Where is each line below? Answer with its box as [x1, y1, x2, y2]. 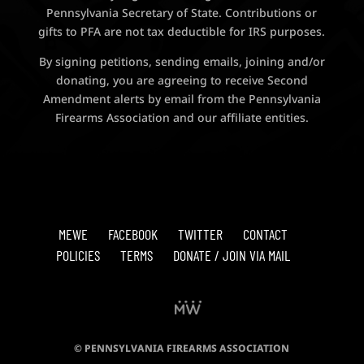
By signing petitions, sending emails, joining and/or [38, 54, 325, 70]
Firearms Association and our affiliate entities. [54, 110, 309, 126]
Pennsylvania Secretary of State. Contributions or [46, 5, 318, 21]
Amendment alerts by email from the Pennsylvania [42, 91, 321, 107]
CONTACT [242, 224, 288, 243]
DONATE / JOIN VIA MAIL [172, 245, 290, 264]
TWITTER [177, 224, 223, 243]
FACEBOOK [107, 224, 158, 243]
